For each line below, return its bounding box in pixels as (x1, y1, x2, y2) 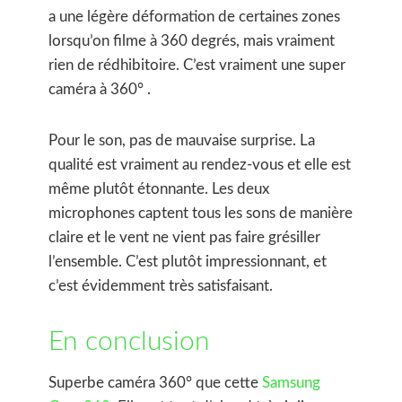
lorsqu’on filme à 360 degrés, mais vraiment (48, 33, 335, 48)
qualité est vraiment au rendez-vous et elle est (48, 157, 351, 172)
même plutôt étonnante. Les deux (48, 181, 269, 197)
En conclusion (48, 328, 210, 355)
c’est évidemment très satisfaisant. (48, 278, 273, 293)
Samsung (262, 375, 320, 390)
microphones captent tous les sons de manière (48, 205, 353, 221)
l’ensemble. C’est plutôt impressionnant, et (48, 254, 327, 269)
